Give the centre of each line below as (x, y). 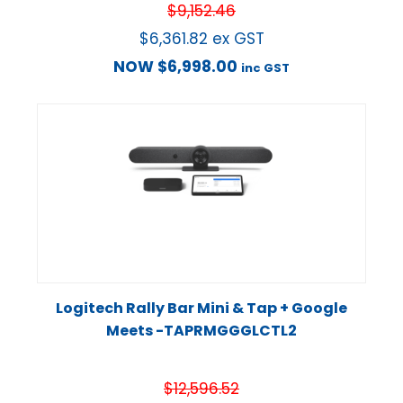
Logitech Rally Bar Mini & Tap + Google (201, 309)
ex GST (238, 39)
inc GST (265, 68)
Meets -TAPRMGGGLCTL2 (201, 331)
